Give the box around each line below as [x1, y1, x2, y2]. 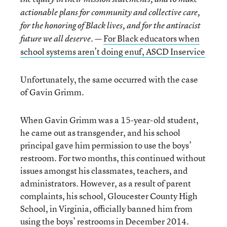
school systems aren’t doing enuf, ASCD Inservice [20, 45, 205, 57]
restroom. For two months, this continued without [20, 152, 206, 164]
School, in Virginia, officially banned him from [20, 202, 193, 214]
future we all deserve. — [20, 32, 103, 44]
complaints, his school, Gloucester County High [20, 190, 198, 202]
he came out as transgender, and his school [20, 126, 180, 138]
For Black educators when [103, 32, 200, 44]
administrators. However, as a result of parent [20, 177, 191, 189]
